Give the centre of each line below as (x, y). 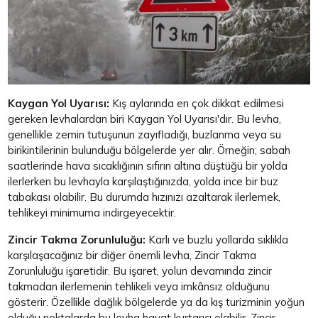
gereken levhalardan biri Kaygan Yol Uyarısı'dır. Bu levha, (145, 119)
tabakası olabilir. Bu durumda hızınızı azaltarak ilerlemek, (144, 197)
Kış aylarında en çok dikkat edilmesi (198, 104)
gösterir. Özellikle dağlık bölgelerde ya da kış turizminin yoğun (157, 302)
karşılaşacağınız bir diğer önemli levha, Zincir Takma (132, 256)
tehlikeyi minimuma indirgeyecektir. (94, 213)
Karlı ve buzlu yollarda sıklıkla (219, 240)
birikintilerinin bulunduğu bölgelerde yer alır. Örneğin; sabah (149, 150)
